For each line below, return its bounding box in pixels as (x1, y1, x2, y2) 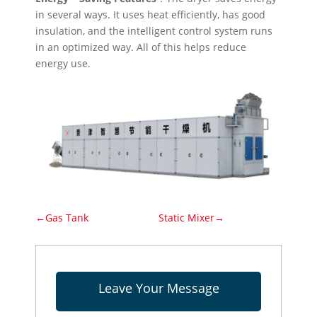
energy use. (35, 57, 91, 71)
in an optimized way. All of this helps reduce (35, 40, 247, 54)
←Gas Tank (35, 211, 89, 225)
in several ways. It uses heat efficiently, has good (35, 8, 266, 22)
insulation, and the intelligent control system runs (35, 24, 273, 38)
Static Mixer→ (158, 211, 224, 225)
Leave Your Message (98, 279, 219, 297)
